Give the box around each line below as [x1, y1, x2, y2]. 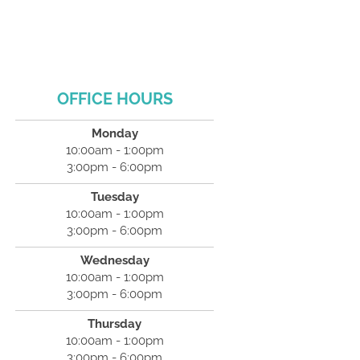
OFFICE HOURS [56, 89, 173, 108]
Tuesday [90, 190, 139, 204]
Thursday [88, 317, 142, 331]
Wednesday [80, 253, 149, 268]
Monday [91, 126, 138, 141]
